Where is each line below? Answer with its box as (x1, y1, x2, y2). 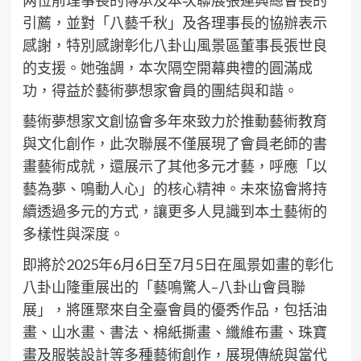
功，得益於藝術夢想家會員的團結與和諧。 (22, 81, 298, 100)
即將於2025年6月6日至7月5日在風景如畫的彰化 (22, 255, 334, 274)
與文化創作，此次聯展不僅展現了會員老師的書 (22, 135, 327, 153)
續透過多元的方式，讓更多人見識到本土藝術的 (22, 202, 327, 221)
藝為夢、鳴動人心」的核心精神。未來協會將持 (22, 180, 327, 198)
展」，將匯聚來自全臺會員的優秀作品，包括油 (22, 301, 327, 319)
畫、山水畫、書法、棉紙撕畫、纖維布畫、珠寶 (22, 323, 327, 342)
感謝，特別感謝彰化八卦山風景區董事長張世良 (22, 36, 327, 55)
